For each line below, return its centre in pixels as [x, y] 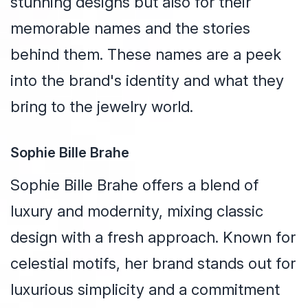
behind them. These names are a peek [146, 55]
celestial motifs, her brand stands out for [153, 264]
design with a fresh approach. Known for [153, 238]
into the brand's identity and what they [147, 81]
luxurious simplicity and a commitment [145, 290]
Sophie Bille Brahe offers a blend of [134, 185]
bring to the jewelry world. [102, 107]
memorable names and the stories [130, 29]
